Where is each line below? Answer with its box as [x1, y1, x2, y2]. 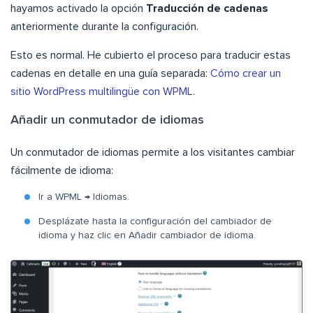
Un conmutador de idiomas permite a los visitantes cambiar [10, 147, 295, 159]
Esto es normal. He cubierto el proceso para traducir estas [10, 50, 291, 61]
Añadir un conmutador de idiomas [10, 114, 204, 127]
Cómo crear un [208, 68, 281, 80]
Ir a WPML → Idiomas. [38, 192, 129, 203]
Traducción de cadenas [146, 3, 268, 15]
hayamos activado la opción [10, 3, 146, 15]
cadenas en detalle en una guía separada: [10, 68, 208, 80]
